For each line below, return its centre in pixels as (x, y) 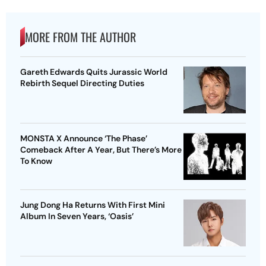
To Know (36, 161)
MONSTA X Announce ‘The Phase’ (84, 138)
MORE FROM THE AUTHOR (80, 37)
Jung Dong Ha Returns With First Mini (93, 205)
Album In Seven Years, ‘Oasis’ (77, 216)
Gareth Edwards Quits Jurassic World (94, 72)
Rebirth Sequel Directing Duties (82, 83)
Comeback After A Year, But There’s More (101, 149)
